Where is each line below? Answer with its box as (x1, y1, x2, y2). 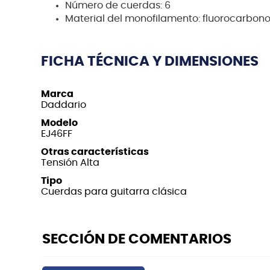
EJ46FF (41, 129, 72, 139)
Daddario (41, 100, 86, 110)
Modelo (41, 118, 78, 128)
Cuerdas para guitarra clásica (41, 187, 187, 197)
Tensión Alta (41, 158, 99, 168)
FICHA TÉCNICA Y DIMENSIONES (41, 55, 259, 69)
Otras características (41, 147, 149, 157)
